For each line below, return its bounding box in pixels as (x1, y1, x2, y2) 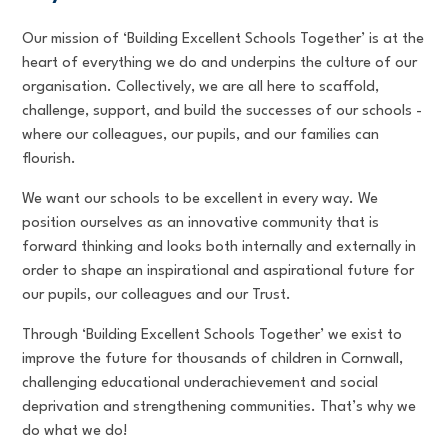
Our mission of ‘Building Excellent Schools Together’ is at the (22, 32, 425, 48)
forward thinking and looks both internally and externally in (22, 240, 417, 256)
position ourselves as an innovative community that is (22, 216, 380, 232)
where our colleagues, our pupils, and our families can (22, 128, 380, 144)
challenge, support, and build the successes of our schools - (22, 104, 423, 120)
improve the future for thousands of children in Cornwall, (22, 352, 404, 368)
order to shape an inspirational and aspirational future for (22, 264, 415, 280)
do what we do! (22, 424, 129, 440)
